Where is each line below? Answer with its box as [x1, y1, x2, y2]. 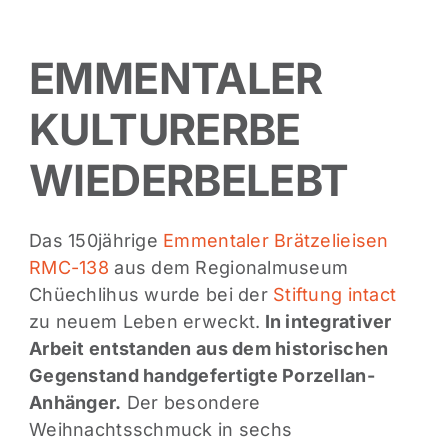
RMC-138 [29, 257, 109, 279]
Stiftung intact [273, 284, 397, 306]
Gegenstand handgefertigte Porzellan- [29, 365, 375, 387]
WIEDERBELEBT [29, 153, 349, 206]
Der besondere [121, 392, 261, 414]
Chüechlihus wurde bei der [29, 284, 274, 306]
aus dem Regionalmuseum [109, 257, 349, 279]
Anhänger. [29, 392, 122, 414]
